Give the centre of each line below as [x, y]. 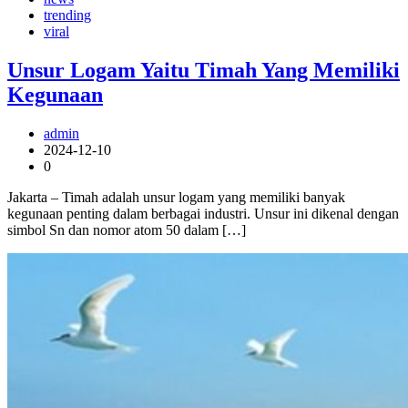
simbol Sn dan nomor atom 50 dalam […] [127, 229]
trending [67, 15]
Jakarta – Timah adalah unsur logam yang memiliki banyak [176, 197]
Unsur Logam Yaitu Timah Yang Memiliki [204, 70]
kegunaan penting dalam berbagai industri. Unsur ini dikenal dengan [203, 213]
